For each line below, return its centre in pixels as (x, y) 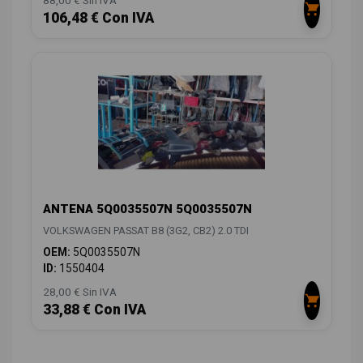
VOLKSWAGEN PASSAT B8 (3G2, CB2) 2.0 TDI (146, 231)
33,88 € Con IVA (94, 310)
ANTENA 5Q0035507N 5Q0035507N (147, 209)
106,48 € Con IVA (98, 17)
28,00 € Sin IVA (80, 292)
